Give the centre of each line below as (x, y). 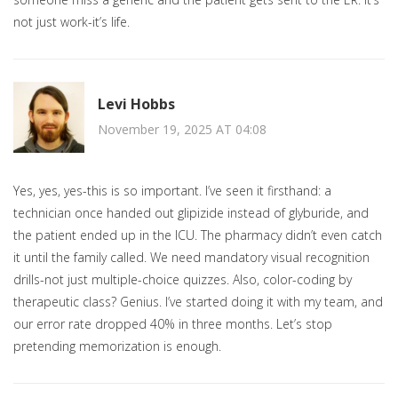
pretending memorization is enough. (117, 346)
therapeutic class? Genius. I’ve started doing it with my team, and (198, 302)
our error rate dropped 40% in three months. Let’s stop (173, 324)
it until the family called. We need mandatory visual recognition (191, 258)
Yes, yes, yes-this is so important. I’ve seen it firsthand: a (172, 191)
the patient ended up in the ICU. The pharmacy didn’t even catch (198, 235)
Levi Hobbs (136, 103)
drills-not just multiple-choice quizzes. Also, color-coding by (183, 280)
